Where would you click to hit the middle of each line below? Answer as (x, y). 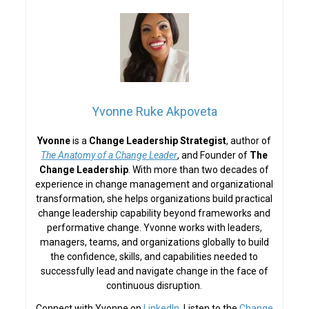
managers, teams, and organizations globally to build (154, 242)
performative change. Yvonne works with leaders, (154, 227)
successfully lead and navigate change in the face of (154, 271)
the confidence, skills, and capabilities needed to (154, 256)
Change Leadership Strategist (158, 140)
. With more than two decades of (199, 169)
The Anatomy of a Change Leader (109, 155)
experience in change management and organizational (154, 184)
